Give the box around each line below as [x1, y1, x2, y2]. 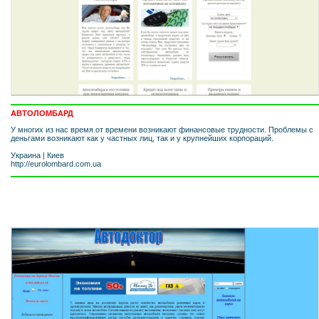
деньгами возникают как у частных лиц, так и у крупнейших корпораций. [11, 133, 273, 142]
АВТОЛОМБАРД [11, 108, 73, 117]
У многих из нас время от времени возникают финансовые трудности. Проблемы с [11, 125, 313, 134]
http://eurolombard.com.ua [11, 159, 101, 168]
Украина [11, 150, 41, 159]
